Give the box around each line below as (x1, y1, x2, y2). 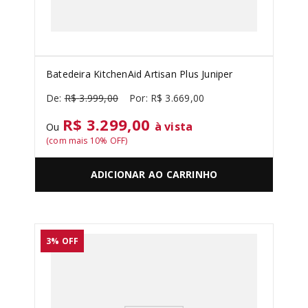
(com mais (46, 135, 90, 146)
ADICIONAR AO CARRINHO (90, 168, 218, 181)
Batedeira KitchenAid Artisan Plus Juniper (46, 67, 233, 80)
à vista (154, 119, 193, 134)
